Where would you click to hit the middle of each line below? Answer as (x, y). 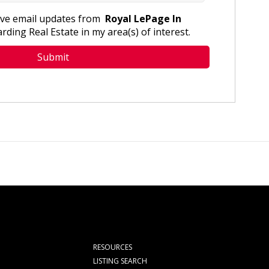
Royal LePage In (142, 18)
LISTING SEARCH (120, 261)
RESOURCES (113, 247)
